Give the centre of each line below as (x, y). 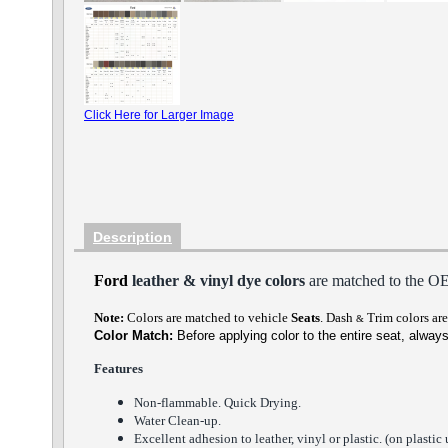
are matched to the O (374, 280)
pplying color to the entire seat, (315, 335)
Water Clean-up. (177, 420)
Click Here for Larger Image (159, 115)
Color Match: (135, 335)
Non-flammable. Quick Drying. (219, 402)
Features (118, 368)
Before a (201, 335)
